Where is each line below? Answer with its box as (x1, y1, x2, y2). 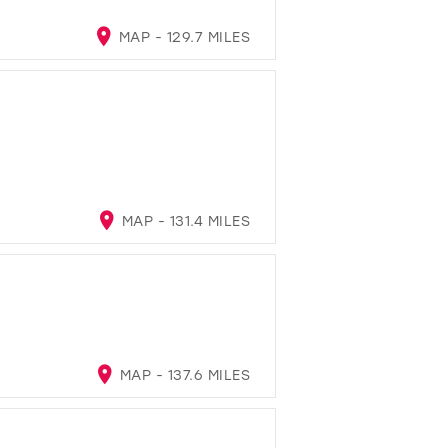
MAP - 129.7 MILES (114, 26, 250, 46)
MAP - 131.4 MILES (117, 210, 250, 230)
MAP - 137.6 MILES (115, 364, 250, 384)
